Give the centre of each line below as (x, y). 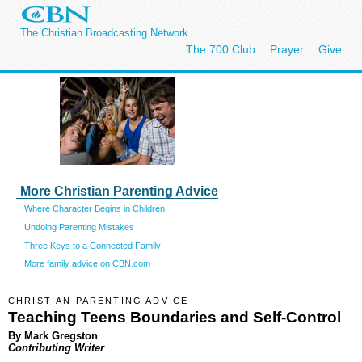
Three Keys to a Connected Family (93, 245)
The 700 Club (221, 49)
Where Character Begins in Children (95, 208)
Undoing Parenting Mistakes (79, 227)
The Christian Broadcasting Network (104, 33)
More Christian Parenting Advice (119, 191)
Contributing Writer (56, 347)
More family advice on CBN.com (87, 264)
